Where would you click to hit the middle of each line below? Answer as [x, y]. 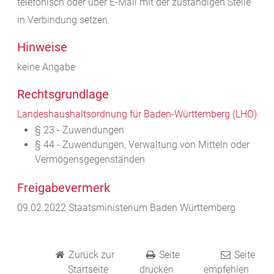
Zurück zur [91, 255]
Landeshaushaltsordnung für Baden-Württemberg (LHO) [137, 114]
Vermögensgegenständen [90, 160]
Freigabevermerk [64, 188]
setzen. [95, 20]
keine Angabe [46, 67]
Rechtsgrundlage [63, 94]
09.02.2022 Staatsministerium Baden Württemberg [126, 208]
